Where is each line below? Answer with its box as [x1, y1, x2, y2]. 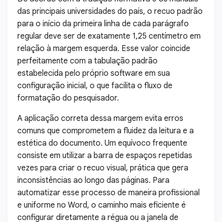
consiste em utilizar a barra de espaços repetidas [17, 151, 192, 161]
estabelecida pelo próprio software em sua [17, 68, 170, 78]
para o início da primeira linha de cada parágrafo [17, 19, 189, 29]
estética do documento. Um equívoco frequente [17, 138, 187, 148]
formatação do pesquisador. [17, 93, 119, 103]
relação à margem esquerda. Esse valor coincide [17, 44, 190, 54]
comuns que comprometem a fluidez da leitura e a [17, 126, 194, 136]
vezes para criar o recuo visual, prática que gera [17, 163, 188, 173]
